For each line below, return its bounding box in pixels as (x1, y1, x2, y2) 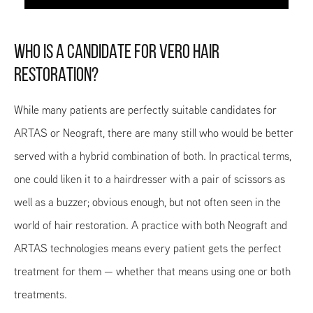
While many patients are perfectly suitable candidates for (14, 102, 277, 118)
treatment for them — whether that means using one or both (14, 263, 291, 279)
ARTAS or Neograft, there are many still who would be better (14, 125, 293, 141)
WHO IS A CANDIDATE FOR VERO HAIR (14, 43, 219, 63)
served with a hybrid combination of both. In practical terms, (14, 148, 291, 164)
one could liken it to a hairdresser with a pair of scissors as (14, 171, 285, 187)
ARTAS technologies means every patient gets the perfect (14, 240, 282, 256)
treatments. (14, 286, 67, 303)
